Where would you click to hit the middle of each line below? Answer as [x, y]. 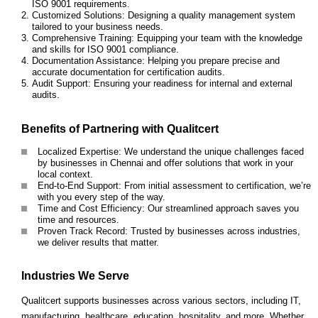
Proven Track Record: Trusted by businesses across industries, [169, 231]
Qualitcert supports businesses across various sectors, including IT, [161, 301]
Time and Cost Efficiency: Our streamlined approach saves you [168, 208]
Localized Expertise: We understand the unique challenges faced [171, 151]
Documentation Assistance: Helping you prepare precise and [156, 61]
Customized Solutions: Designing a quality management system [164, 16]
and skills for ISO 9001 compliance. [105, 50]
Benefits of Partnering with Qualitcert [120, 128]
